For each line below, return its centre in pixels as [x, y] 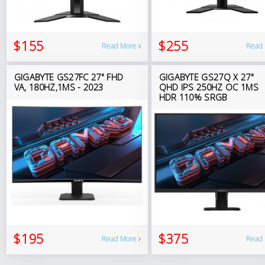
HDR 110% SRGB [193, 97]
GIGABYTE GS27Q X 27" [206, 77]
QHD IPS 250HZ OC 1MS [209, 87]
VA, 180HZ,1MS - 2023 [59, 87]
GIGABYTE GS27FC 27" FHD [69, 77]
